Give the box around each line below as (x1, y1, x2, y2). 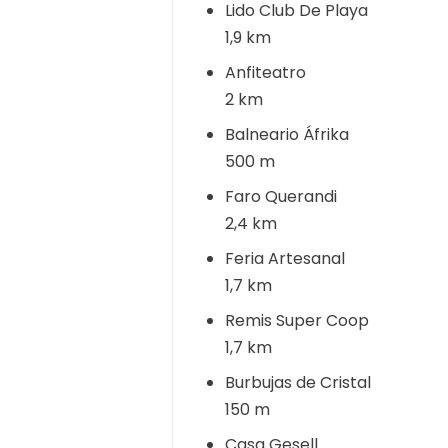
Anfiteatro (225, 61, 306, 84)
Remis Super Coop (225, 309, 369, 332)
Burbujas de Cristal (225, 371, 371, 394)
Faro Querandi (225, 185, 337, 208)
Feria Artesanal (225, 247, 345, 270)
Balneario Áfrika (225, 123, 349, 146)
